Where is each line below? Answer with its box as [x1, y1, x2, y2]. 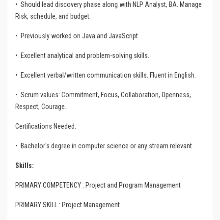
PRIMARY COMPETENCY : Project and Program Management [15, 181, 181, 189]
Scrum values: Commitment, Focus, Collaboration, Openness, [21, 91, 191, 99]
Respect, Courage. [15, 103, 66, 110]
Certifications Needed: [15, 122, 76, 130]
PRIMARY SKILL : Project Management [15, 201, 120, 209]
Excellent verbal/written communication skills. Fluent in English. [21, 71, 196, 79]
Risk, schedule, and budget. [15, 12, 91, 20]
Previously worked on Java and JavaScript [21, 32, 138, 40]
